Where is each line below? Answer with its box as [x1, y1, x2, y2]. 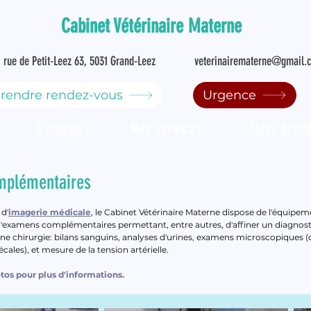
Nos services [131, 119, 202, 138]
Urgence [203, 87, 256, 103]
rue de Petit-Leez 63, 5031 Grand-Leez [3, 53, 155, 69]
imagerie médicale [8, 207, 91, 217]
